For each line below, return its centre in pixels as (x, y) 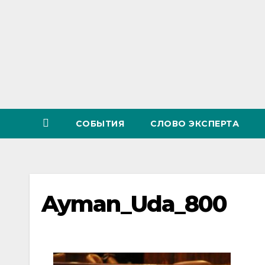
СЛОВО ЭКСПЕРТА (195, 124)
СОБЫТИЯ (100, 124)
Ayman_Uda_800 (134, 204)
